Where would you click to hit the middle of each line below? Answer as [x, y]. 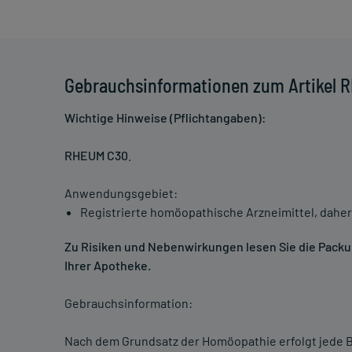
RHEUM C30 [96, 156]
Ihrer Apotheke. [108, 266]
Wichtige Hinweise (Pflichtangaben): [165, 118]
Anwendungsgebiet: [121, 193]
